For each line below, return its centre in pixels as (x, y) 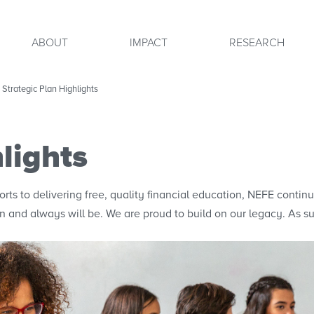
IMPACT (149, 43)
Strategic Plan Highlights (50, 89)
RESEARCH (257, 43)
